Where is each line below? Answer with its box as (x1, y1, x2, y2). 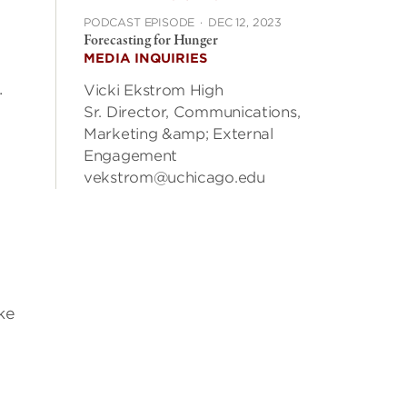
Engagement (84, 147, 177, 164)
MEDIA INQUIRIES (84, 51, 207, 65)
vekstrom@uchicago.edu (84, 169, 265, 186)
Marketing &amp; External (84, 125, 273, 143)
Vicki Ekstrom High (84, 82, 223, 99)
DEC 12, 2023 (208, 15, 282, 29)
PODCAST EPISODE (84, 15, 195, 29)
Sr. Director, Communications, (84, 104, 301, 121)
